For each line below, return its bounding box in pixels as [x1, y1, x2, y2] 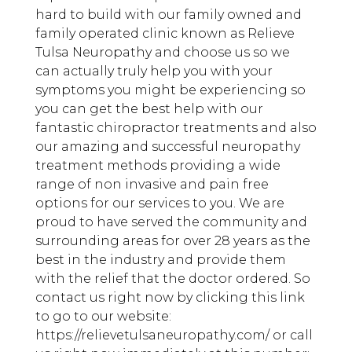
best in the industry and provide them [35, 252, 286, 268]
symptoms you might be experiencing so [35, 82, 306, 98]
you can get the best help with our [35, 101, 263, 117]
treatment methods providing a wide [35, 158, 280, 174]
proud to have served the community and [35, 214, 307, 230]
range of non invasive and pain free [35, 177, 269, 192]
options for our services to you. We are [35, 196, 284, 211]
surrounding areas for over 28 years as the [35, 233, 310, 249]
